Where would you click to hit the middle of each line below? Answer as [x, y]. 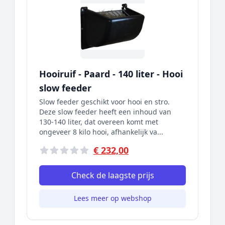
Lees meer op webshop [113, 198]
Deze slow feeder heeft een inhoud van [105, 112]
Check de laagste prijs [113, 175]
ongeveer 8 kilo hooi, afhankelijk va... [101, 132]
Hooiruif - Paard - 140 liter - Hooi [111, 74]
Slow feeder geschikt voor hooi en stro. [104, 102]
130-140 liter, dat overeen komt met [99, 122]
